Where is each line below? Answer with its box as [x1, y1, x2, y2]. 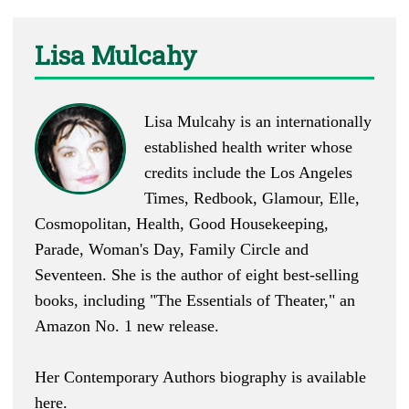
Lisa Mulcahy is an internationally [144, 112, 372, 131]
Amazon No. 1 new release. [35, 317, 219, 336]
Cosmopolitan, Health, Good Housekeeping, [35, 215, 329, 234]
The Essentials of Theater [156, 291, 324, 310]
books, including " [35, 291, 156, 310]
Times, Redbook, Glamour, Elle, [144, 189, 360, 208]
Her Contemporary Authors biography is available [35, 368, 366, 387]
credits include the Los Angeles [144, 163, 352, 183]
